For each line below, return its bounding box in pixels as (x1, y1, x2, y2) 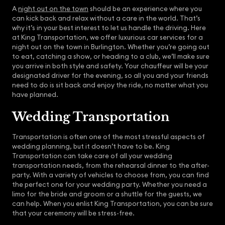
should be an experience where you (88, 4, 202, 13)
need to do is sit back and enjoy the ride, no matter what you (12, 80, 208, 89)
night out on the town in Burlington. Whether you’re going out (12, 42, 209, 51)
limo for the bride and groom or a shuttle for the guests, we (12, 189, 202, 198)
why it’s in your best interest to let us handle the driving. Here (12, 23, 206, 32)
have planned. (12, 90, 58, 99)
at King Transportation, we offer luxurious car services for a (12, 33, 203, 42)
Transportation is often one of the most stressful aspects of (12, 132, 205, 141)
